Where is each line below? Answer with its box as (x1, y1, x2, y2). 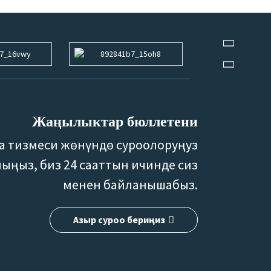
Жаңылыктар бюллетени (32, 113, 198, 129)
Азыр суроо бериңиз (73, 213, 166, 226)
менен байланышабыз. (63, 175, 198, 193)
